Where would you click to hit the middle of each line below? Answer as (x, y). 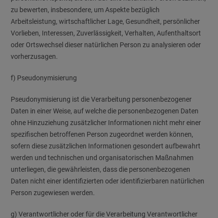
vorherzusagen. (35, 56)
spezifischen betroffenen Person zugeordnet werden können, (102, 134)
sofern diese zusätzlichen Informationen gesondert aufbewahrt (106, 146)
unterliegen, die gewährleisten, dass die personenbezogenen (101, 169)
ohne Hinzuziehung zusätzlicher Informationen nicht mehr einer (106, 123)
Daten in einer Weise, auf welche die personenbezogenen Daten (105, 111)
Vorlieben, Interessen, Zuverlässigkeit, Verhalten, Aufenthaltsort (106, 33)
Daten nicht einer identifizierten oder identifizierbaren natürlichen (108, 181)
